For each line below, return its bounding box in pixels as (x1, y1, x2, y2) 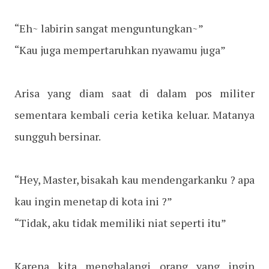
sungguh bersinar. (14, 129, 101, 144)
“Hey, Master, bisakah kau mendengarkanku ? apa (14, 172, 255, 187)
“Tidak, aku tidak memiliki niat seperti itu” (14, 216, 226, 231)
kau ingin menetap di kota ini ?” (14, 194, 172, 209)
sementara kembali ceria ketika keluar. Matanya (14, 107, 255, 122)
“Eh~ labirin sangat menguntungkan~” (14, 21, 204, 36)
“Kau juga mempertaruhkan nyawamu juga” (14, 43, 226, 58)
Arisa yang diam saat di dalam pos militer (14, 86, 255, 101)
